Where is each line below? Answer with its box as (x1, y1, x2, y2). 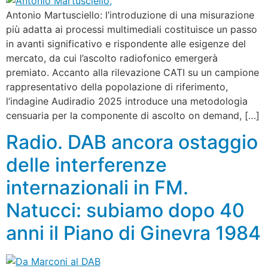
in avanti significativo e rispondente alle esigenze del (6, 38, 246, 50)
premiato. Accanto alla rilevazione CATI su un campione (6, 66, 259, 78)
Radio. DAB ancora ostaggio (6, 130, 258, 154)
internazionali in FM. (6, 176, 188, 200)
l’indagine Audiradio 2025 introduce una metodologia (6, 95, 248, 107)
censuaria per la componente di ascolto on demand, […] (6, 109, 260, 121)
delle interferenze (6, 153, 167, 177)
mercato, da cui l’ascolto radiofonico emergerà (6, 52, 218, 64)
